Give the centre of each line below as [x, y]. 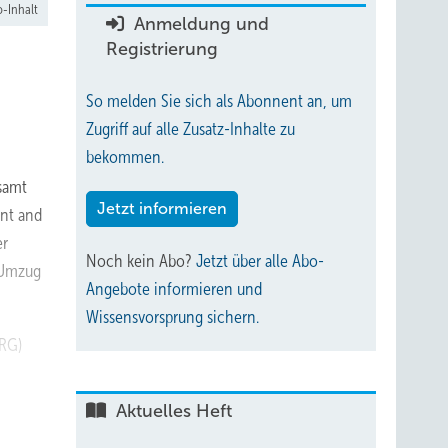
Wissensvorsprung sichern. [172, 317]
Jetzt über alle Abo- [260, 261]
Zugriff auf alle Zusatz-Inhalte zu [190, 129]
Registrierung [162, 49]
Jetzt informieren [162, 208]
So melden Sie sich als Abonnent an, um [219, 101]
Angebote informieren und [174, 289]
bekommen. [125, 157]
